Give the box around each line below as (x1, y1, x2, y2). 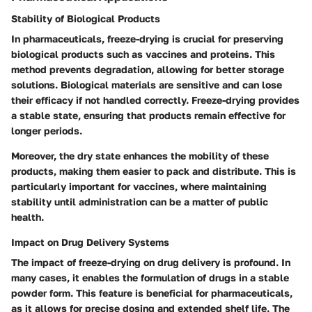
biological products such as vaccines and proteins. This (11, 47, 275, 60)
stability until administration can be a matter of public (11, 195, 268, 208)
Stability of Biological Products (11, 12, 160, 24)
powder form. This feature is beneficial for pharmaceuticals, (11, 286, 292, 299)
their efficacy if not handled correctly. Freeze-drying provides (11, 93, 299, 106)
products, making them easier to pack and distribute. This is (11, 164, 296, 177)
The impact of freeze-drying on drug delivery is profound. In (11, 256, 290, 268)
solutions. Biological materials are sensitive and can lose (11, 78, 282, 91)
